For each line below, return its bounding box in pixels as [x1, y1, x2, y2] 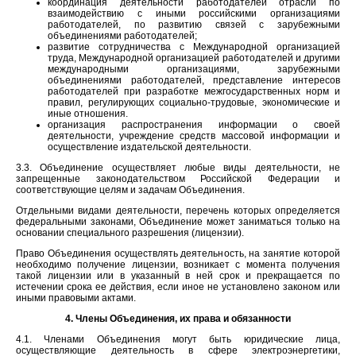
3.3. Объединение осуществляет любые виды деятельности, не [16, 161, 340, 173]
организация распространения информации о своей [48, 118, 340, 130]
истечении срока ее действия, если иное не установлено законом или [16, 281, 340, 292]
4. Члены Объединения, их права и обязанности [65, 312, 291, 324]
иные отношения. [48, 107, 128, 119]
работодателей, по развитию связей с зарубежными [48, 18, 340, 30]
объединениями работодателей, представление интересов [48, 74, 340, 86]
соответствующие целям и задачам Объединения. [16, 184, 245, 195]
